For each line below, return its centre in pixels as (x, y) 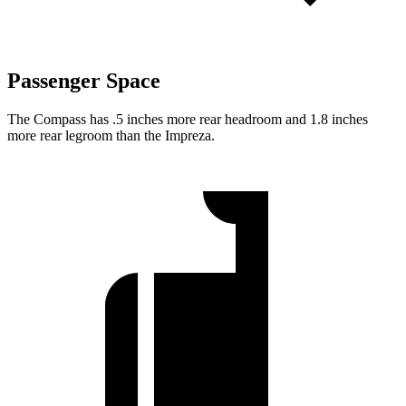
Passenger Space (84, 81)
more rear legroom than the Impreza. (111, 136)
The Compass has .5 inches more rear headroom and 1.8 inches (188, 120)
